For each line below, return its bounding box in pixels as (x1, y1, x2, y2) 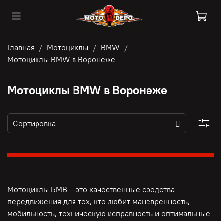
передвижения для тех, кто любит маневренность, (7, 196, 190, 207)
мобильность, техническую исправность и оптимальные (7, 208, 210, 219)
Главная (7, 42, 35, 52)
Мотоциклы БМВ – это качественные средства (7, 184, 175, 195)
